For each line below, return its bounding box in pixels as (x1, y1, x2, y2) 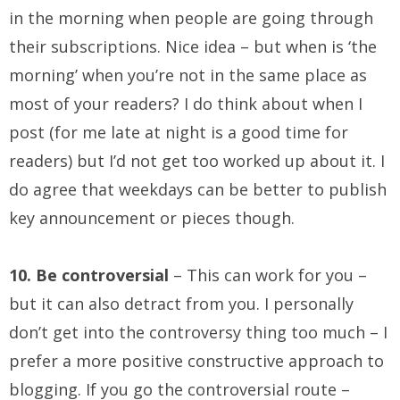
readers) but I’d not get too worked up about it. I (9, 150, 385, 172)
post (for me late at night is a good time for (9, 121, 348, 144)
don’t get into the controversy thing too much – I (9, 321, 387, 344)
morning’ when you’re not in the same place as (9, 64, 367, 87)
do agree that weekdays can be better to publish (9, 179, 387, 201)
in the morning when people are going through (9, 7, 373, 29)
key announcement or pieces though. (9, 207, 295, 229)
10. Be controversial (9, 264, 169, 287)
